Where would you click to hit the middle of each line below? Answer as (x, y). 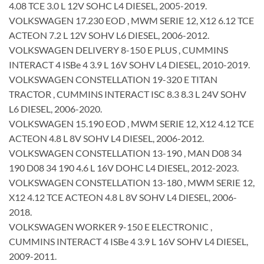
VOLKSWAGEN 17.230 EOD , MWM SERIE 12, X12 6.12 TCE (131, 20)
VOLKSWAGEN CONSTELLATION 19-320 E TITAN (113, 79)
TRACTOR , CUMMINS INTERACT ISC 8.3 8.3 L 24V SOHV (128, 94)
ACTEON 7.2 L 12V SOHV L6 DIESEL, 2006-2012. (109, 35)
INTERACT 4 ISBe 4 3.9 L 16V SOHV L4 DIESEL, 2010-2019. (129, 64)
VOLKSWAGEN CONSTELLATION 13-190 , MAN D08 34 (125, 153)
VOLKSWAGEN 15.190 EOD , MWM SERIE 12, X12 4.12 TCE (131, 123)
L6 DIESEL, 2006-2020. (55, 108)
